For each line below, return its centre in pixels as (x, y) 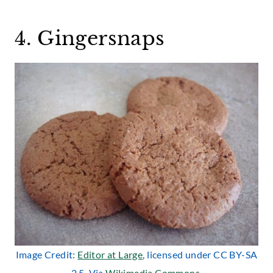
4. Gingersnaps (90, 38)
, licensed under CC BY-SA (200, 254)
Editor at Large (110, 254)
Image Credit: (47, 254)
